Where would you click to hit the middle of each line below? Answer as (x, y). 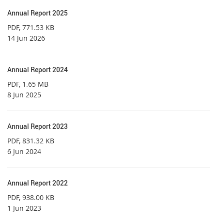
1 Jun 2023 (24, 208)
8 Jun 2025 (24, 94)
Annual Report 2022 (38, 183)
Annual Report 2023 (38, 126)
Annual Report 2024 (38, 69)
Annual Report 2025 (38, 13)
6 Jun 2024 (24, 151)
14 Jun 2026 (26, 38)
